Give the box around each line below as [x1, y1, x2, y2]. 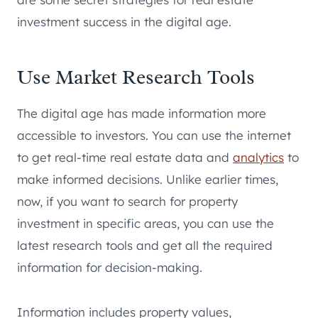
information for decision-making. [17, 259, 202, 275]
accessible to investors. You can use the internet [17, 127, 291, 143]
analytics [233, 149, 284, 165]
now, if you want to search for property [17, 193, 238, 209]
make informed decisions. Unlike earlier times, [17, 171, 278, 187]
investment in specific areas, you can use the [17, 215, 274, 231]
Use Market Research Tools [17, 64, 255, 89]
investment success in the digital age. [17, 13, 231, 29]
